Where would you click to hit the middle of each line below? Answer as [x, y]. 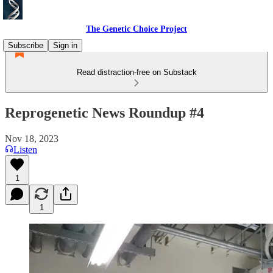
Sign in [65, 45]
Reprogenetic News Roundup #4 [105, 112]
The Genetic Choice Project [136, 29]
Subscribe [26, 45]
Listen [25, 149]
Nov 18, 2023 [32, 138]
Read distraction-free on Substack [136, 72]
